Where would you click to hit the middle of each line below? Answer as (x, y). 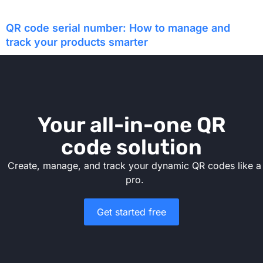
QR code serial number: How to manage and (118, 28)
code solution (131, 147)
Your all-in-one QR (131, 124)
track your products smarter (77, 42)
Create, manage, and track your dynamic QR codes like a (134, 165)
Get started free (131, 212)
